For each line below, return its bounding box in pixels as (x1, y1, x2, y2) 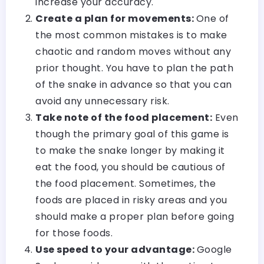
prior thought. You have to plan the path (35, 61, 233, 75)
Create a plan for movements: (35, 11, 196, 25)
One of (196, 11, 229, 25)
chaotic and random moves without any (35, 44, 231, 58)
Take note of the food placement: (35, 110, 212, 124)
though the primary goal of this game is (35, 127, 229, 141)
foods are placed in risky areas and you (35, 193, 227, 207)
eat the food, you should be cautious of (35, 160, 226, 174)
